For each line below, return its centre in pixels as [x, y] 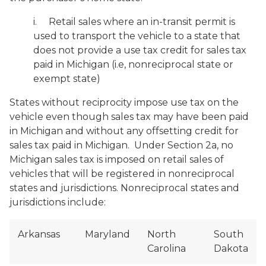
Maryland [107, 234]
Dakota [231, 248]
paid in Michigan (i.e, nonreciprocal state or [133, 64]
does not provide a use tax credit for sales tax [140, 50]
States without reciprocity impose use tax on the [124, 102]
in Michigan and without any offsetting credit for [124, 131]
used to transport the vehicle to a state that [137, 36]
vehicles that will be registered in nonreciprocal [122, 174]
